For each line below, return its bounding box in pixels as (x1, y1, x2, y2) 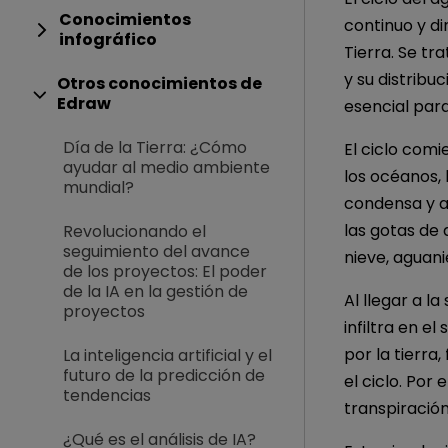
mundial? (63, 176, 134, 199)
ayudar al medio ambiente (63, 156, 270, 179)
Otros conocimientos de (56, 72, 262, 95)
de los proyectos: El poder (63, 260, 267, 283)
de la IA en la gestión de (63, 280, 248, 303)
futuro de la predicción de (63, 364, 265, 387)
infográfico (58, 28, 157, 51)
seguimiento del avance (63, 240, 250, 263)
